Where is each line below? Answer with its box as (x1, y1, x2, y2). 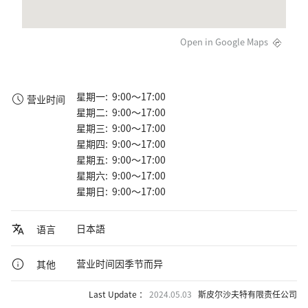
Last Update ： (89, 287, 147, 300)
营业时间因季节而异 (76, 256, 163, 270)
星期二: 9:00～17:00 (76, 104, 166, 119)
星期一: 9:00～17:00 (76, 89, 166, 103)
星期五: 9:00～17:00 (76, 152, 166, 166)
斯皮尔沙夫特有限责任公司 (198, 287, 297, 300)
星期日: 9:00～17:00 (76, 184, 166, 198)
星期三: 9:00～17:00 (76, 120, 166, 135)
